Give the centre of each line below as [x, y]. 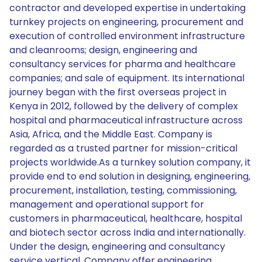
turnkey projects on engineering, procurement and [126, 22]
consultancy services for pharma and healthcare [123, 64]
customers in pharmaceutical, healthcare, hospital [126, 218]
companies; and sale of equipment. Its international [127, 78]
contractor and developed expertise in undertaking [127, 8]
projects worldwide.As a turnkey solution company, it [130, 162]
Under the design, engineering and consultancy [117, 247]
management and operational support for [107, 204]
